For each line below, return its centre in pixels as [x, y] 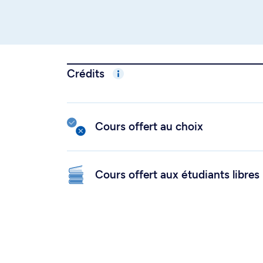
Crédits [87, 74]
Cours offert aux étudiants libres [177, 175]
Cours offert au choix [149, 127]
